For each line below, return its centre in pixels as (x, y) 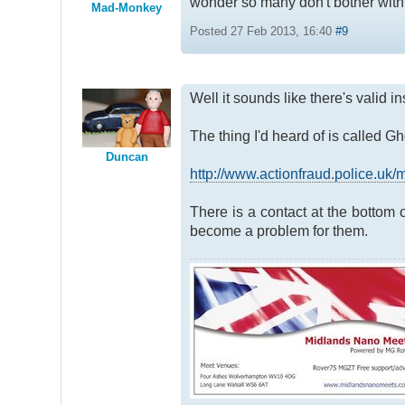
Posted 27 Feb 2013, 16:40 (263, 32)
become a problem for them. (279, 231)
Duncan (127, 156)
